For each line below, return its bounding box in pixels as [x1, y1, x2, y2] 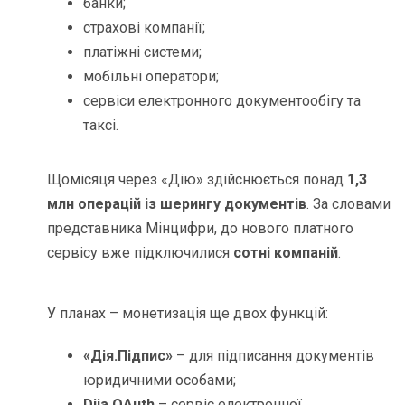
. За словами [306, 195, 391, 213]
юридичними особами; [83, 372, 237, 390]
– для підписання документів [173, 347, 375, 365]
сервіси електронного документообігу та [83, 92, 362, 110]
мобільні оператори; [83, 68, 220, 86]
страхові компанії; [83, 19, 206, 37]
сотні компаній [233, 244, 339, 262]
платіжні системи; [83, 43, 202, 61]
